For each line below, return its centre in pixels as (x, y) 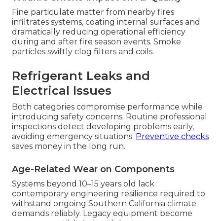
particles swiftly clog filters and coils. (83, 52)
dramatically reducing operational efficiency (99, 32)
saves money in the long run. (69, 147)
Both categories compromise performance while (107, 107)
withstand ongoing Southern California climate (104, 204)
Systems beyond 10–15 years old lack (83, 184)
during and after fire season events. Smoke (96, 42)
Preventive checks (172, 137)
